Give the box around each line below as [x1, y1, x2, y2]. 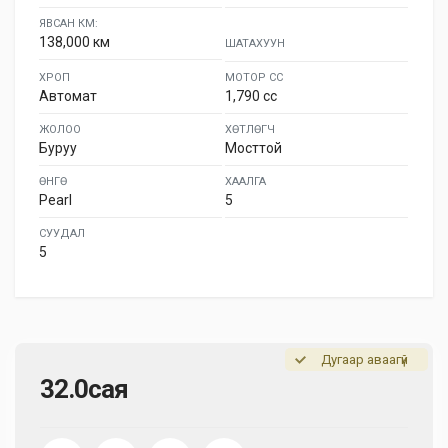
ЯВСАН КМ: [39, 17, 98, 30]
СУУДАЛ [39, 227, 85, 240]
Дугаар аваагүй [321, 352, 408, 367]
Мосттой [225, 140, 282, 156]
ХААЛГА [225, 175, 266, 188]
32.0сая [40, 374, 128, 404]
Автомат [39, 88, 97, 104]
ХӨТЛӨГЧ [225, 123, 275, 136]
